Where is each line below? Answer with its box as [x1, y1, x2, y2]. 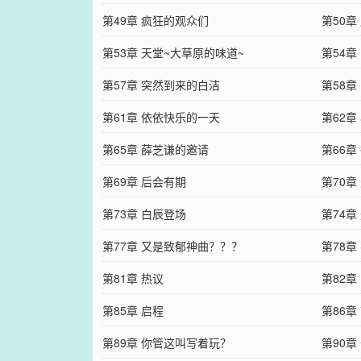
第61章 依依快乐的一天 [102, 109, 220, 126]
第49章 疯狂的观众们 [102, 12, 209, 29]
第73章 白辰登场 [102, 205, 186, 222]
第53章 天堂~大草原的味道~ [102, 44, 244, 61]
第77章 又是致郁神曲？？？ [102, 238, 243, 255]
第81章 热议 [102, 270, 164, 287]
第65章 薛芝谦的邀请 [102, 141, 209, 158]
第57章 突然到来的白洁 [102, 77, 220, 93]
